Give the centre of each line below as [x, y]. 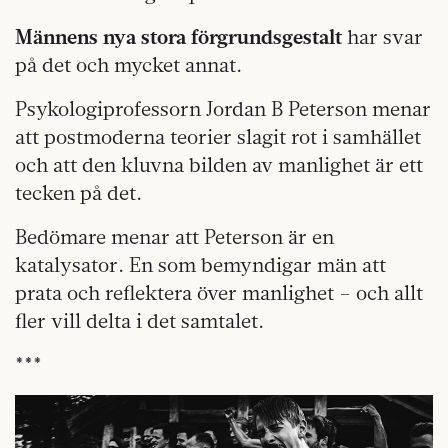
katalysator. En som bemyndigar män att [200, 264]
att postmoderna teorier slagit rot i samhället [218, 136]
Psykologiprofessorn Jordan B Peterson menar [223, 108]
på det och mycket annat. [128, 64]
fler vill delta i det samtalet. [139, 320]
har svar [382, 36]
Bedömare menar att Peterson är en [174, 236]
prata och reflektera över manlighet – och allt [219, 292]
